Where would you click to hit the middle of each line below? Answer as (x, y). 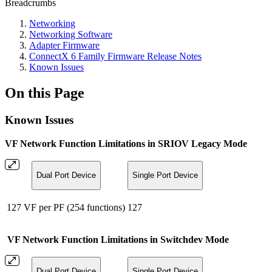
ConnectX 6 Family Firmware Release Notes (115, 56)
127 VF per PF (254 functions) (66, 207)
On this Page (45, 93)
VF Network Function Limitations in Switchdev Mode (118, 239)
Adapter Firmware (64, 46)
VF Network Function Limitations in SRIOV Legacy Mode (126, 143)
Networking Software (71, 35)
